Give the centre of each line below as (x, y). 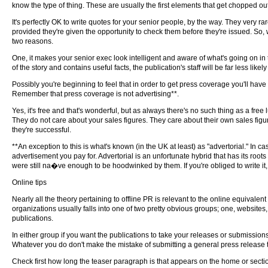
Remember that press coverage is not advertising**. (95, 94)
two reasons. (33, 41)
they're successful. (42, 130)
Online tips (29, 182)
